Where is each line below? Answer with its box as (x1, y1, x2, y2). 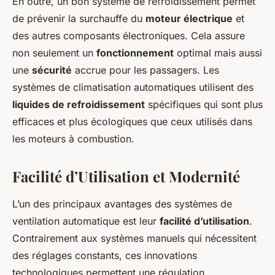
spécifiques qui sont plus (145, 98, 263, 110)
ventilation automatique (12, 215, 120, 227)
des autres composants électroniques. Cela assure (12, 29, 245, 42)
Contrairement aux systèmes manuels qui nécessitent (12, 232, 257, 244)
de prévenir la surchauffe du (12, 12, 145, 25)
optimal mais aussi (174, 47, 262, 59)
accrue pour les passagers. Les (72, 64, 219, 76)
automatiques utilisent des (131, 81, 254, 93)
